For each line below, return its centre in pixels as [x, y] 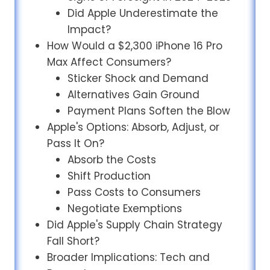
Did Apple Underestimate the [143, 14]
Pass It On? [75, 144]
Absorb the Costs [111, 160]
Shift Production [109, 176]
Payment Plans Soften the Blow [149, 111]
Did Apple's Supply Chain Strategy [134, 225]
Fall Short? [73, 241]
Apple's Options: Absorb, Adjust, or [133, 127]
